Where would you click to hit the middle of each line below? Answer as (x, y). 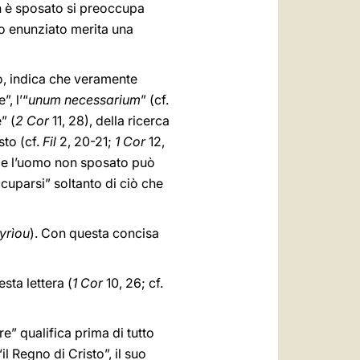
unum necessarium (84, 100)
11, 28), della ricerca (109, 121)
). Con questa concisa (94, 233)
